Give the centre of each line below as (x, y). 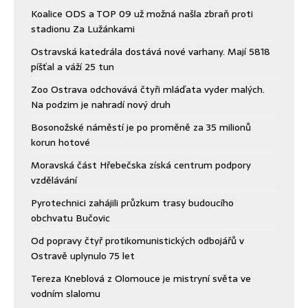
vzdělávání (54, 180)
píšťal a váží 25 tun (73, 67)
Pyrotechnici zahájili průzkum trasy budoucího (132, 203)
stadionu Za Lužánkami (83, 29)
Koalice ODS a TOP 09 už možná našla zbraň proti (142, 14)
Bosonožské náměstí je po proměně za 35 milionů (141, 128)
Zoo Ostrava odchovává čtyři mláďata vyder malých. (148, 90)
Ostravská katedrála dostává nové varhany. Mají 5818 (151, 52)
